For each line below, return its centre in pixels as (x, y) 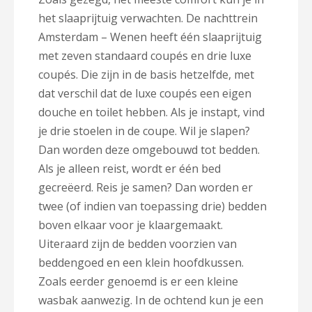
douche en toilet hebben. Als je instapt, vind (151, 112)
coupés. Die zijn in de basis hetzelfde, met (146, 75)
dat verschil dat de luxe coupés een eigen (145, 93)
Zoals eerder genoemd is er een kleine (138, 281)
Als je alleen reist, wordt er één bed (130, 169)
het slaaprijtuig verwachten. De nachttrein (148, 18)
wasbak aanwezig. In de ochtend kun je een (151, 300)
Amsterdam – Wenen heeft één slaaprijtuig (150, 37)
